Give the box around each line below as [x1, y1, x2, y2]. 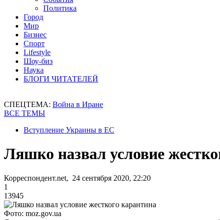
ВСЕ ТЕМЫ [4, 109, 45, 117]
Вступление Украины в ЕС [24, 126, 114, 134]
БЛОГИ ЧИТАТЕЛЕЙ [24, 75, 98, 83]
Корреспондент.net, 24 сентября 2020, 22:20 [4, 173, 151, 182]
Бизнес [24, 30, 47, 39]
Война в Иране [53, 100, 103, 109]
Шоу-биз [24, 57, 53, 65]
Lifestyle [24, 48, 51, 56]
